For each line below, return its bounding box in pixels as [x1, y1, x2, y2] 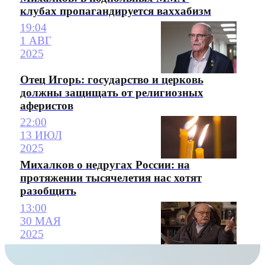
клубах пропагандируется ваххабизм [20, 4, 211, 17]
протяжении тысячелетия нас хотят [20, 172, 202, 185]
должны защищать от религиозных [20, 86, 203, 99]
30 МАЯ [20, 214, 61, 227]
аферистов [20, 99, 73, 112]
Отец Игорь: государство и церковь [20, 73, 203, 86]
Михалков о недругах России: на [20, 159, 190, 172]
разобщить [20, 185, 76, 198]
